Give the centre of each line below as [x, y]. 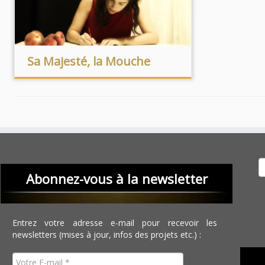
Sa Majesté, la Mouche [88, 61]
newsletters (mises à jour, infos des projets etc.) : [107, 235]
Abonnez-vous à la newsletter [117, 179]
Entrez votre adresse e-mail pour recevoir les [115, 223]
